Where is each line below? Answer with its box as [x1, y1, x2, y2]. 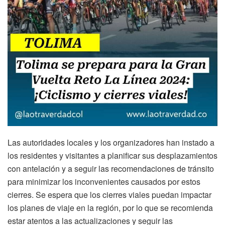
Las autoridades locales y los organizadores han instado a [8, 136, 214, 148]
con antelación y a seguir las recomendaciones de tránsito [8, 162, 214, 174]
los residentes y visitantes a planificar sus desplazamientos [8, 149, 217, 161]
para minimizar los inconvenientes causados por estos [8, 175, 200, 187]
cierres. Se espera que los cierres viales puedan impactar [8, 188, 211, 200]
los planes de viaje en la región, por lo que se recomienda [8, 201, 213, 213]
